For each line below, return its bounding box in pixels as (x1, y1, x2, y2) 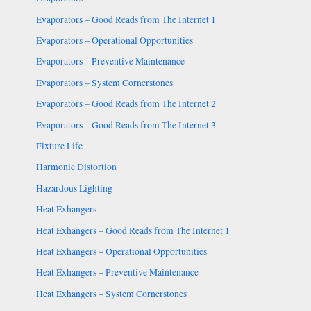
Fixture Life (35, 140, 83, 153)
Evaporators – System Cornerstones (35, 76, 173, 89)
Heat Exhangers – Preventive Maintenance (35, 266, 199, 279)
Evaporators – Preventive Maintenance (35, 55, 185, 68)
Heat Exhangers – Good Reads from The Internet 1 (35, 224, 230, 237)
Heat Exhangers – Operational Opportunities (35, 245, 207, 258)
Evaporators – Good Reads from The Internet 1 (35, 12, 216, 26)
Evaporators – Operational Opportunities (35, 34, 193, 47)
